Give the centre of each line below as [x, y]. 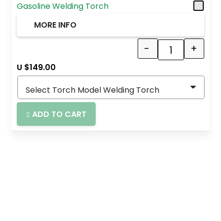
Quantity [187, 55]
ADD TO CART [59, 114]
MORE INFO [55, 25]
